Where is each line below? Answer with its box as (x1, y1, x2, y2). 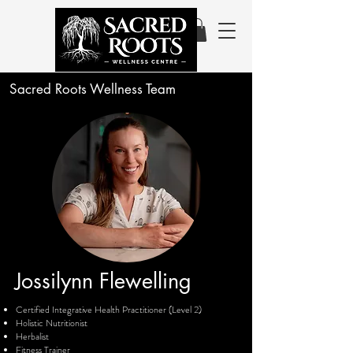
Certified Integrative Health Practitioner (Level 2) (16, 302, 202, 317)
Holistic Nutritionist (16, 315, 87, 330)
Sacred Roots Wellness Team (9, 80, 176, 98)
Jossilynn (15, 266, 99, 295)
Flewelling (99, 266, 191, 295)
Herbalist (16, 329, 49, 344)
